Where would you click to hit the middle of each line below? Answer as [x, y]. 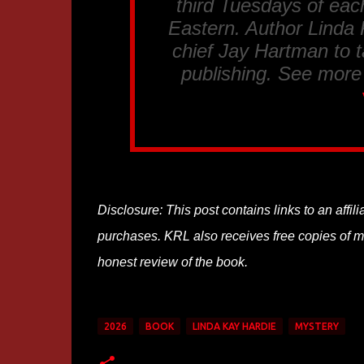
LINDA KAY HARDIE [234, 326]
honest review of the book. [172, 262]
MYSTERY [316, 326]
